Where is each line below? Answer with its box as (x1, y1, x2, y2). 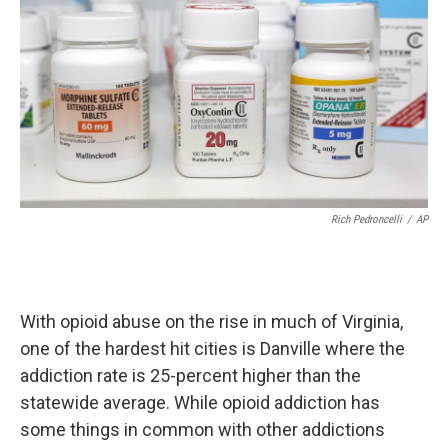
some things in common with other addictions (20, 419, 385, 441)
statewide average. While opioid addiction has (20, 392, 380, 414)
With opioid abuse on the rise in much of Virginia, (20, 311, 403, 333)
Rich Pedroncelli (331, 213, 402, 227)
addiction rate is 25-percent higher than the (20, 365, 361, 387)
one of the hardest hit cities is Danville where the (20, 338, 405, 360)
